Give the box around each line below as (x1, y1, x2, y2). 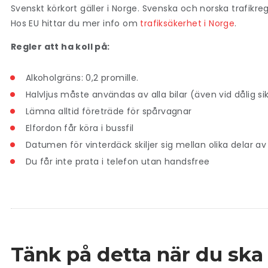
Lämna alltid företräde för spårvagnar (25, 105, 192, 117)
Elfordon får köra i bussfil (25, 121, 134, 134)
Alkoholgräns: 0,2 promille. (25, 71, 141, 84)
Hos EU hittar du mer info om (10, 17, 141, 29)
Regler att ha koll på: (10, 41, 110, 53)
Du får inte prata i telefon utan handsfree (25, 155, 210, 167)
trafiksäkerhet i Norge (140, 17, 235, 29)
